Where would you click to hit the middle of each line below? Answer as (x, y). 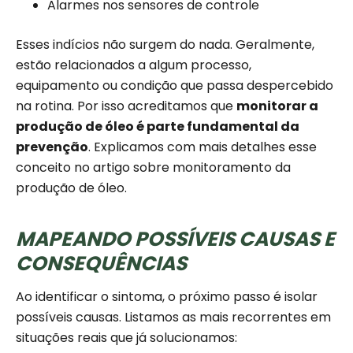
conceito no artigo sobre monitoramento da (153, 168)
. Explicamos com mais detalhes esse (203, 147)
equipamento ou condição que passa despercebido (175, 86)
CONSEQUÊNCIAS (101, 264)
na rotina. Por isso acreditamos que (126, 106)
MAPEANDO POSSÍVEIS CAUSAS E (175, 240)
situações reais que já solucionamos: (126, 338)
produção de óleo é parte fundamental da (158, 127)
